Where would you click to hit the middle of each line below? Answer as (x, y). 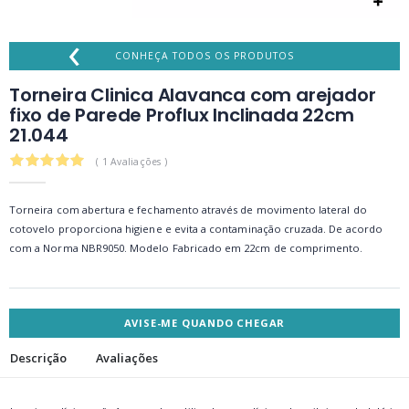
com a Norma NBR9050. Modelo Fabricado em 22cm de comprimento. (186, 247)
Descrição (39, 358)
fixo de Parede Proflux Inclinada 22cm (182, 115)
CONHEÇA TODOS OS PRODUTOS (204, 55)
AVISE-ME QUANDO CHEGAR (204, 323)
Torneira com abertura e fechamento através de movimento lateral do (188, 209)
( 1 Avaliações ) (132, 162)
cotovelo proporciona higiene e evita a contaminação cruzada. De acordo (196, 228)
